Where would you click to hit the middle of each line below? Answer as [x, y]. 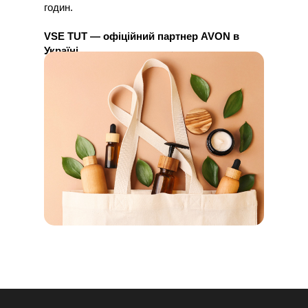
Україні [61, 51]
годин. [58, 7]
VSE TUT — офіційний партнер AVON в [142, 36]
